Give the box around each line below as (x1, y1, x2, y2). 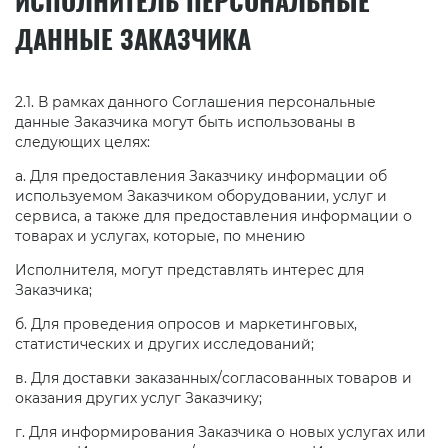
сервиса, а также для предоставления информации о (15, 207, 412, 226)
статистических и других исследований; (15, 335, 314, 354)
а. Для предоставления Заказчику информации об (15, 167, 387, 186)
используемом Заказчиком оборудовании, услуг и (15, 187, 387, 206)
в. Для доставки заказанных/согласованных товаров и (15, 369, 412, 388)
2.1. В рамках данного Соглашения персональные (15, 93, 376, 112)
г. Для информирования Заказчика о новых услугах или (15, 423, 426, 442)
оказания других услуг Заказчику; (15, 389, 262, 408)
